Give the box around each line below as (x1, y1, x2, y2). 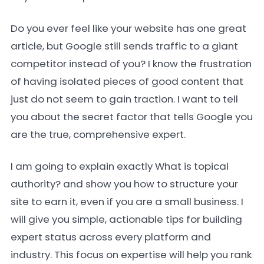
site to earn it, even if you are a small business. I (11, 194, 243, 209)
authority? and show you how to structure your (11, 177, 238, 191)
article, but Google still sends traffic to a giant (11, 39, 238, 53)
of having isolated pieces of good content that (11, 74, 243, 88)
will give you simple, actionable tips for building (11, 212, 242, 226)
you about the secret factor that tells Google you (11, 110, 253, 124)
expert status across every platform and (11, 230, 211, 244)
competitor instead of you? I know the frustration (11, 57, 252, 71)
